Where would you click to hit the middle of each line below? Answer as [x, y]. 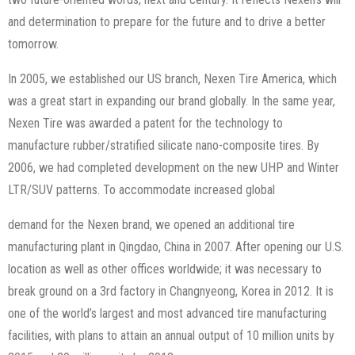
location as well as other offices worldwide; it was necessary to [165, 269]
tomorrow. [33, 44]
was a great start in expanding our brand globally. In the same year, [172, 101]
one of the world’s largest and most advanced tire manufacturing [167, 314]
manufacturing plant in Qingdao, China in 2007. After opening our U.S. [176, 247]
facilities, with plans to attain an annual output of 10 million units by [171, 336]
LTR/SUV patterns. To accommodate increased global [141, 190]
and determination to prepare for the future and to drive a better [167, 22]
